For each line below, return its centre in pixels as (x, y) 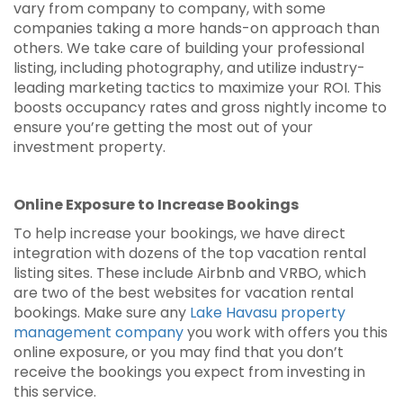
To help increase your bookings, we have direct (179, 233)
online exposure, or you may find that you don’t (179, 352)
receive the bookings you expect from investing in (189, 372)
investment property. (90, 147)
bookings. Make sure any (102, 313)
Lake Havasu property (268, 313)
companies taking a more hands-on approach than (197, 28)
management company (99, 332)
